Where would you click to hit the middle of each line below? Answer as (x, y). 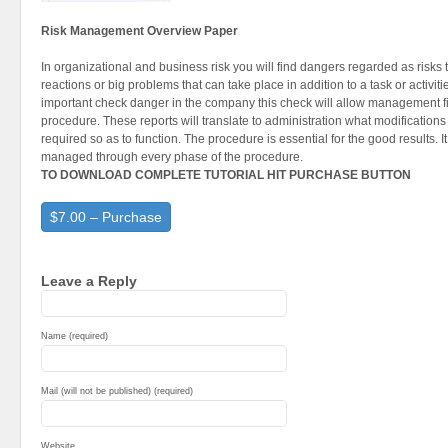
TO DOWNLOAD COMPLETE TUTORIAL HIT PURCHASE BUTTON (226, 175)
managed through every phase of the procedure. (172, 157)
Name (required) (74, 336)
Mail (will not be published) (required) (117, 391)
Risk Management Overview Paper (139, 31)
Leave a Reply (89, 281)
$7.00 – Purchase (106, 217)
